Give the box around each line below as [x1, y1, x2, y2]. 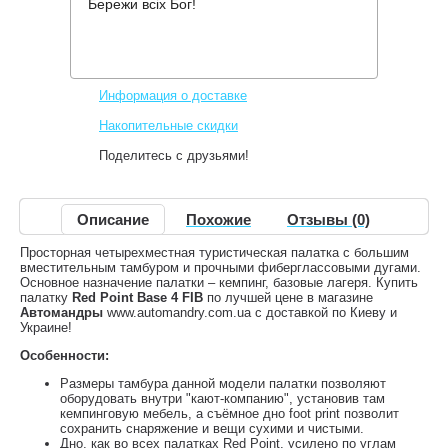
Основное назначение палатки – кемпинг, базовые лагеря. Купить [20, 275, 418, 290]
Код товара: [99, 26, 175, 41]
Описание [77, 211, 149, 228]
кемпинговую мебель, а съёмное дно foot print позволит [60, 406, 399, 421]
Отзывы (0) [287, 211, 370, 228]
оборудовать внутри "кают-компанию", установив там [60, 391, 385, 406]
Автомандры [20, 305, 103, 320]
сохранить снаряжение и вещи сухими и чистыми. [60, 421, 364, 436]
